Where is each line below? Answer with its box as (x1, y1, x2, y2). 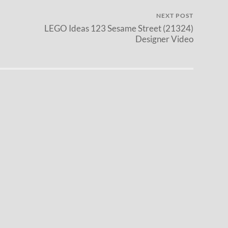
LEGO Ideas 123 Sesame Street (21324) (44, 23, 193, 34)
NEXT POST (156, 12, 193, 20)
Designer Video (135, 34, 193, 45)
